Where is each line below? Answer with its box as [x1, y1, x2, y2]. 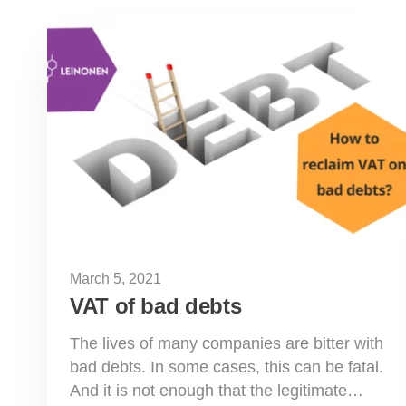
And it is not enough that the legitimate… [70, 381, 363, 400]
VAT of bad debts [70, 293, 242, 318]
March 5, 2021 [70, 270, 161, 286]
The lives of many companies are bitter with [70, 333, 383, 353]
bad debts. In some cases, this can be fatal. [70, 357, 383, 376]
